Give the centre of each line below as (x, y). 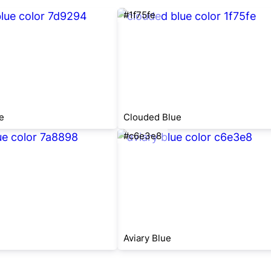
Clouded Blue (152, 117)
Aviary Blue (147, 238)
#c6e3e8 (142, 136)
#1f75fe (139, 15)
